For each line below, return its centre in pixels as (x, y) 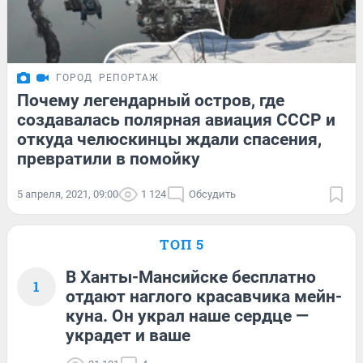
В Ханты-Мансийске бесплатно (191, 277)
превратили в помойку (109, 158)
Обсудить (212, 194)
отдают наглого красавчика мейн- (204, 296)
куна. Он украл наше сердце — (187, 316)
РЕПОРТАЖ (129, 77)
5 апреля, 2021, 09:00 (68, 194)
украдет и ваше (128, 335)
